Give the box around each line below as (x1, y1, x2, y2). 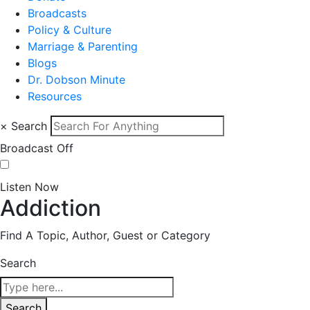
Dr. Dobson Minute (28, 73, 125, 86)
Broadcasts (28, 6, 86, 20)
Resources (28, 89, 82, 103)
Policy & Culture (28, 23, 111, 37)
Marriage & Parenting (28, 39, 138, 53)
